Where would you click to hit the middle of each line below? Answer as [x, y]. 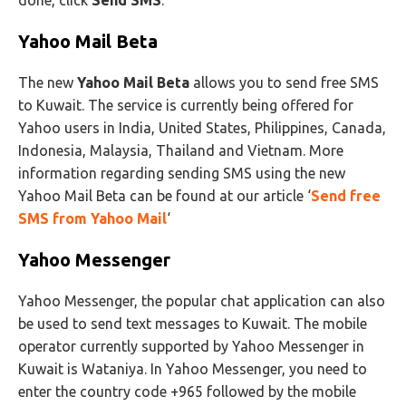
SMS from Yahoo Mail [92, 218]
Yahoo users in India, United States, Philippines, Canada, [202, 128]
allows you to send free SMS [284, 82]
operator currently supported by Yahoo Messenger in [191, 346]
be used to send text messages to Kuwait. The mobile [193, 324]
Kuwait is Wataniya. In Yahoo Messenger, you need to [193, 369]
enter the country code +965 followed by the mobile [187, 391]
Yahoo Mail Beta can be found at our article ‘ [164, 196]
